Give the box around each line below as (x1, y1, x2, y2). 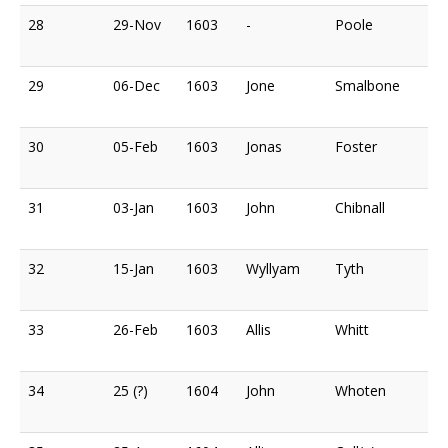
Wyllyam (246, 258, 300, 278)
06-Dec (113, 75, 160, 95)
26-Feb (113, 319, 158, 339)
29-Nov (113, 14, 161, 34)
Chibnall (335, 197, 385, 217)
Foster (335, 136, 377, 156)
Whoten (335, 380, 386, 400)
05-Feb (113, 136, 158, 156)
